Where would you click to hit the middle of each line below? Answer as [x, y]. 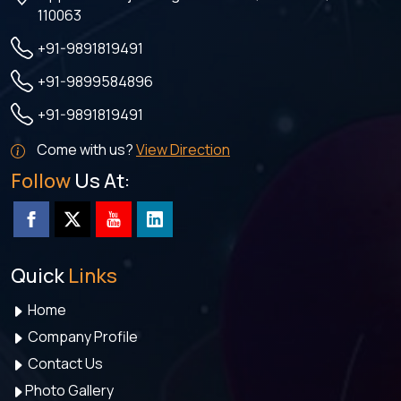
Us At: [100, 181]
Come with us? [85, 150]
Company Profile [81, 337]
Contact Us [64, 364]
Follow [41, 181]
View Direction [183, 150]
